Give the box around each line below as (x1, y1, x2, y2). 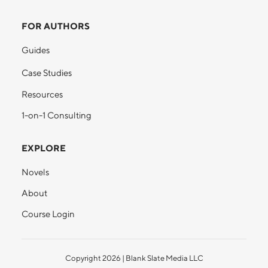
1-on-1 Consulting (22, 110, 92, 120)
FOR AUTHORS (22, 21, 90, 31)
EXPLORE (22, 143, 66, 153)
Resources (22, 89, 63, 99)
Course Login (22, 209, 75, 219)
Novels (22, 167, 49, 177)
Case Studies (22, 68, 72, 78)
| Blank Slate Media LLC (120, 254, 203, 263)
